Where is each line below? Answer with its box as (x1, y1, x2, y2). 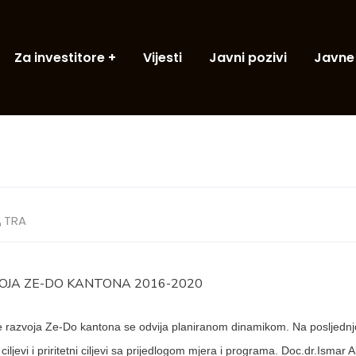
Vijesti (143, 48, 182, 67)
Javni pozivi (209, 48, 287, 67)
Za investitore (14, 48, 105, 67)
